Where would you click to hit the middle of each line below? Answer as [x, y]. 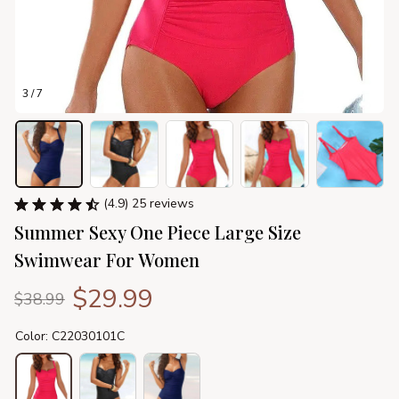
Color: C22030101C [70, 337]
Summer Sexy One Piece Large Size [158, 232]
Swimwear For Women [107, 260]
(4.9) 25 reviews [149, 204]
